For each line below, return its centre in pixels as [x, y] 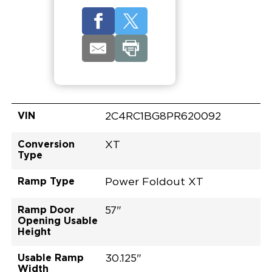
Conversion [46, 144]
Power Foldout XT [155, 182]
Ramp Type [46, 181]
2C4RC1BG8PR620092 [163, 117]
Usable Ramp [50, 258]
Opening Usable [57, 221]
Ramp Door [46, 210]
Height [34, 232]
